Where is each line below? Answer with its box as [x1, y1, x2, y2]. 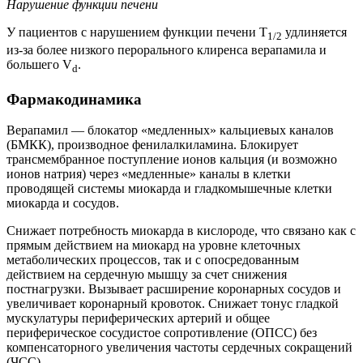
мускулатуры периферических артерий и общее [6, 311, 270, 326]
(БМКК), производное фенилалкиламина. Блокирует [6, 138, 298, 152]
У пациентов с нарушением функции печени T [6, 24, 267, 39]
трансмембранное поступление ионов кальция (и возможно [6, 152, 337, 167]
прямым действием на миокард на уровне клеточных [6, 238, 301, 253]
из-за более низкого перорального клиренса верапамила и [6, 42, 327, 57]
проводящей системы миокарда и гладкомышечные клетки [6, 181, 332, 196]
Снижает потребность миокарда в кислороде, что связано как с [6, 224, 356, 238]
